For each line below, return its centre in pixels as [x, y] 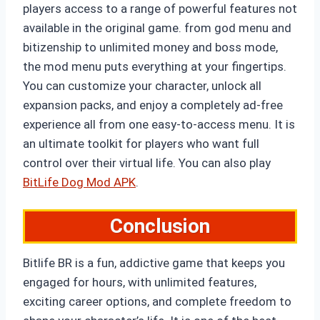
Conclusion [160, 226]
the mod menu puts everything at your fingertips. [155, 67]
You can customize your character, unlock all [142, 86]
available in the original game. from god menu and [157, 28]
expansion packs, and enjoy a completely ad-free [153, 105]
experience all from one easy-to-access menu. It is [159, 125]
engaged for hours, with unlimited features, [140, 282]
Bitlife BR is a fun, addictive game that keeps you [154, 263]
